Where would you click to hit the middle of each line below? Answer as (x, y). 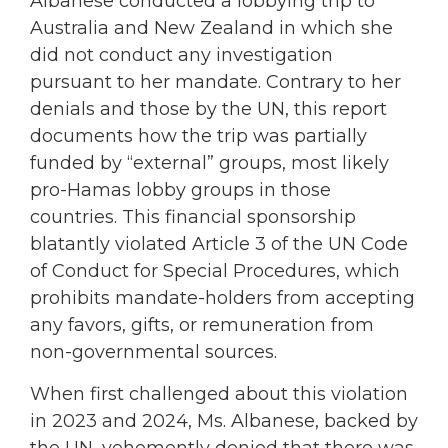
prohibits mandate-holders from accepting (222, 298)
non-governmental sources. (153, 352)
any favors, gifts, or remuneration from (202, 325)
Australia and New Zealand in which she (211, 28)
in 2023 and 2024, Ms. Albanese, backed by (224, 420)
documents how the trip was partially (198, 136)
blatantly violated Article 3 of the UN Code (219, 244)
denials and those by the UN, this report (208, 109)
